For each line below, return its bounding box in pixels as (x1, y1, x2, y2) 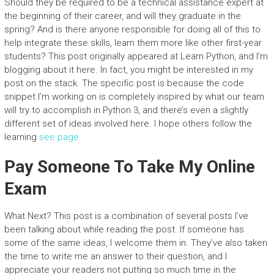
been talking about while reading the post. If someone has (4, 224, 244, 235)
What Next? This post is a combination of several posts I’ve (4, 210, 248, 221)
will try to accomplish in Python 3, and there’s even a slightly (4, 105, 248, 116)
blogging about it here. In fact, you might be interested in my (4, 64, 253, 75)
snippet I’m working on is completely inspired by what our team (4, 91, 264, 102)
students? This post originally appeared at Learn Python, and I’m (4, 51, 268, 62)
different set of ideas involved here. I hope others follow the (4, 118, 252, 129)
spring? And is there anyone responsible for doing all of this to (4, 24, 261, 35)
